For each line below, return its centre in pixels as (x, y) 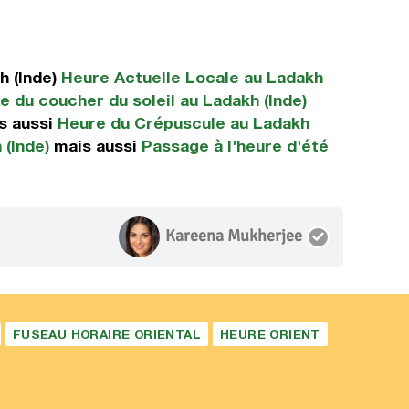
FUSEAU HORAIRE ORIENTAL (107, 334)
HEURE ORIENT (270, 334)
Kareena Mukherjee (234, 235)
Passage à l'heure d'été (235, 146)
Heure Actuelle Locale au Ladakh (192, 77)
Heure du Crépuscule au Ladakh (184, 123)
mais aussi (95, 146)
